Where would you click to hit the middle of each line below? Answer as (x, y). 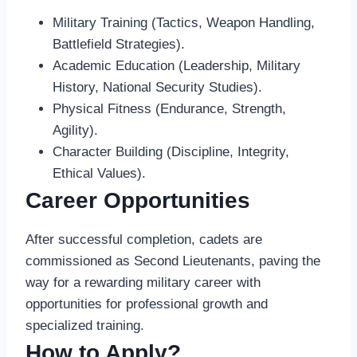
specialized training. (85, 326)
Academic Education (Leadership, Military (177, 66)
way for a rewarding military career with (143, 283)
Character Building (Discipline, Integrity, (171, 152)
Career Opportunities (138, 201)
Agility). (75, 131)
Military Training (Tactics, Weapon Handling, (184, 23)
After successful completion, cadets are (144, 240)
